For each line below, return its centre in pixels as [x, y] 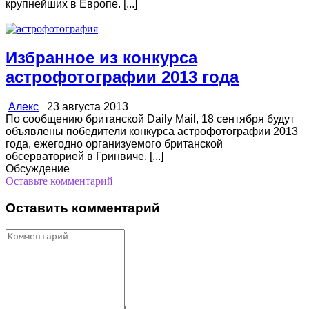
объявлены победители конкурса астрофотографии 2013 [152, 132]
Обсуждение [38, 169]
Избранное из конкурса [101, 58]
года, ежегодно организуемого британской [114, 144]
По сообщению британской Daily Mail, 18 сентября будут [150, 119]
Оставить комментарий [83, 208]
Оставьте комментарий [59, 181]
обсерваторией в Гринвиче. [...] [84, 157]
